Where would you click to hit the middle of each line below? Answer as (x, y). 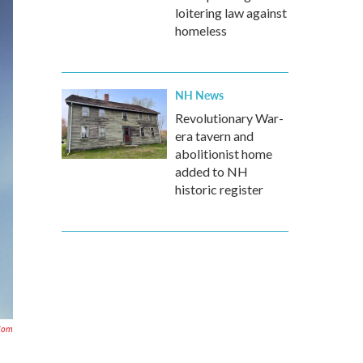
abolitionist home (224, 154)
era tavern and (214, 136)
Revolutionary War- (229, 118)
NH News (199, 95)
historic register (219, 189)
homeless (201, 30)
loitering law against (231, 13)
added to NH (211, 171)
